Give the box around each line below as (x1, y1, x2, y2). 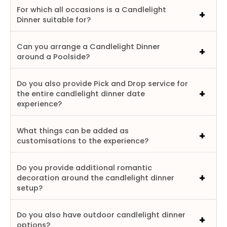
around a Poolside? (17, 51, 90, 62)
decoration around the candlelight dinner (17, 172, 174, 183)
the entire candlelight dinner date (17, 88, 145, 99)
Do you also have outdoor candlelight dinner (17, 209, 185, 220)
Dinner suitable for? (17, 14, 91, 25)
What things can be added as (17, 125, 129, 136)
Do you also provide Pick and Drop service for (17, 78, 188, 89)
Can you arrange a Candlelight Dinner (17, 41, 160, 52)
